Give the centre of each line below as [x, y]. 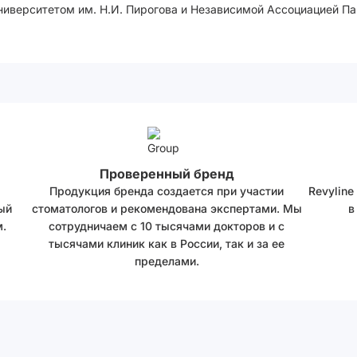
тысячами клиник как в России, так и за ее [167, 243]
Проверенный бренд [167, 174]
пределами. [167, 261]
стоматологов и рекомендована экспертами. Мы [167, 208]
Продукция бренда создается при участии [167, 191]
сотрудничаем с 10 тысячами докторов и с [167, 226]
